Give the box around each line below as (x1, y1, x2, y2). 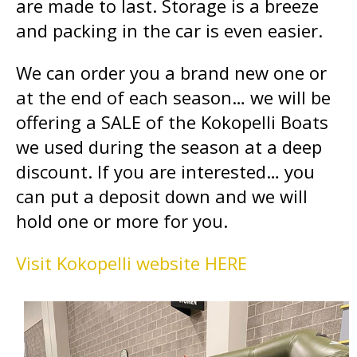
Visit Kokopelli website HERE (16, 251, 247, 276)
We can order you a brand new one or (16, 61, 327, 85)
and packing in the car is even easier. (16, 18, 323, 43)
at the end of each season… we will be (16, 85, 331, 110)
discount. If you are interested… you (16, 159, 315, 184)
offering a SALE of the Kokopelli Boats (16, 110, 328, 135)
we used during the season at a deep (16, 135, 322, 159)
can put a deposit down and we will (16, 184, 308, 209)
